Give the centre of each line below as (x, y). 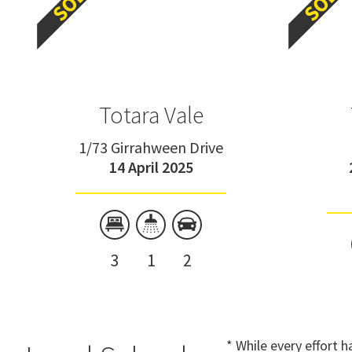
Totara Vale (151, 115)
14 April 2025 (151, 167)
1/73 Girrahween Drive (151, 147)
